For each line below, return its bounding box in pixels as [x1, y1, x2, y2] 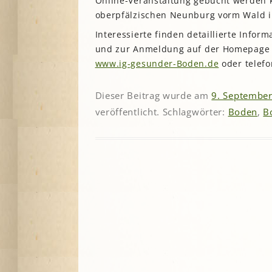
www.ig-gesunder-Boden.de [95, 57, 219, 69]
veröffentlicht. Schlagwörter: [95, 106, 228, 118]
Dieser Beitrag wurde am [95, 89, 212, 102]
